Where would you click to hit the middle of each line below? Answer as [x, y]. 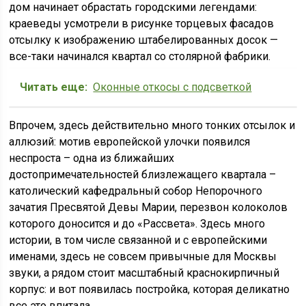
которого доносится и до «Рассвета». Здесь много [137, 224]
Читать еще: [54, 87]
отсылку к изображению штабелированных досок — [144, 40]
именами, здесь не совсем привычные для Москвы [143, 256]
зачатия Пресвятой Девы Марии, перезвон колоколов [149, 207]
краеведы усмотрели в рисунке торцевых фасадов [142, 24]
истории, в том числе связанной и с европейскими [138, 240]
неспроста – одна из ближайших [92, 158]
